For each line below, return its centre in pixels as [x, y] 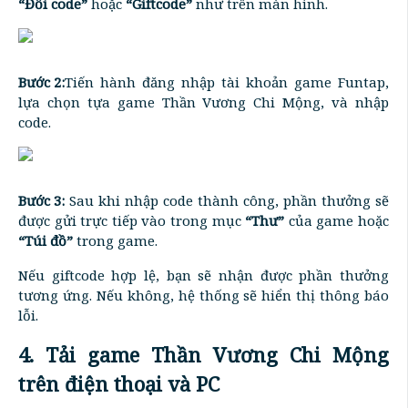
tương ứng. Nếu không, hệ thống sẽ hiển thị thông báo [204, 295]
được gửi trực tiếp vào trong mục [132, 220]
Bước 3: [41, 200]
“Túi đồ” [46, 240]
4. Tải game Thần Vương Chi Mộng [204, 354]
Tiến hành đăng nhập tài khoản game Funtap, [227, 82]
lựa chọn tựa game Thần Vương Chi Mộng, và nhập [204, 102]
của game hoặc [337, 220]
